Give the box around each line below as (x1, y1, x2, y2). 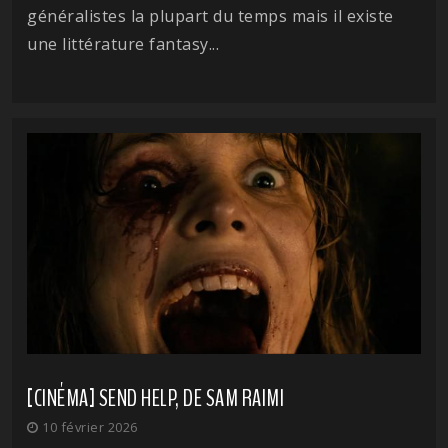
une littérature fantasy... (27, 32, 219, 55)
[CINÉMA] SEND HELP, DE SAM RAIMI (27, 382, 284, 415)
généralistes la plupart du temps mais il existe (27, 4, 394, 27)
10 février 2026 (38, 418, 138, 437)
